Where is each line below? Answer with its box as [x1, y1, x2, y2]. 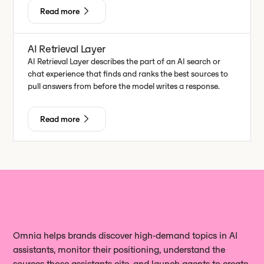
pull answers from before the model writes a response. [28, 81, 220, 91]
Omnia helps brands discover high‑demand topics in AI [13, 230, 238, 241]
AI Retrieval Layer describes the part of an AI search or [28, 57, 221, 67]
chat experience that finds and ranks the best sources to [28, 69, 229, 79]
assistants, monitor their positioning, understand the [13, 244, 226, 255]
